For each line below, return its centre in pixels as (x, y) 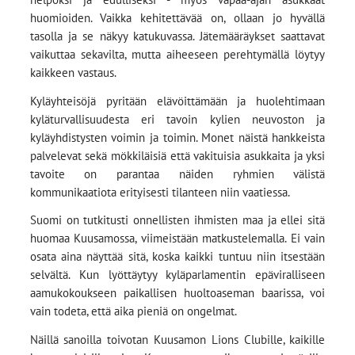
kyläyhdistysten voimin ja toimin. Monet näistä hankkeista (177, 137)
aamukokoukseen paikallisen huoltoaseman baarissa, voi (177, 293)
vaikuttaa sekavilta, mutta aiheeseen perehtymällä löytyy (177, 54)
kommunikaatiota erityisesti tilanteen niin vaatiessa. (160, 192)
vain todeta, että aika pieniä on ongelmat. (133, 311)
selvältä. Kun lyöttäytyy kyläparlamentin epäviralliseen (177, 275)
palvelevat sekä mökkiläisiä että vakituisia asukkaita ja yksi (177, 155)
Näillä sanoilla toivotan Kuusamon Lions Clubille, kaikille (177, 340)
